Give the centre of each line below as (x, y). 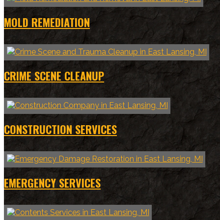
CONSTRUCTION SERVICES (60, 129)
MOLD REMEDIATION (47, 22)
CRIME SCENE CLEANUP (54, 75)
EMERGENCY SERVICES (52, 183)
